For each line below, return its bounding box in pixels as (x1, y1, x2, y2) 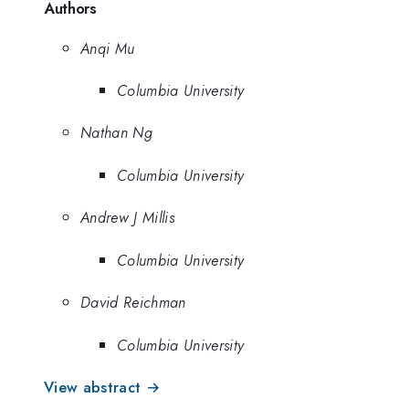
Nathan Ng (80, 121, 152, 144)
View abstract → (44, 376, 161, 399)
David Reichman (80, 291, 186, 314)
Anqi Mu (80, 37, 135, 59)
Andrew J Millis (80, 206, 174, 229)
